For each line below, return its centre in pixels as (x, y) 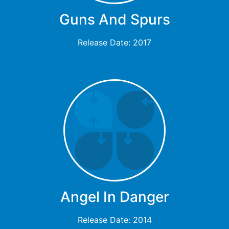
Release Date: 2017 (114, 43)
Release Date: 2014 (114, 220)
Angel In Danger (114, 197)
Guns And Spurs (114, 20)
